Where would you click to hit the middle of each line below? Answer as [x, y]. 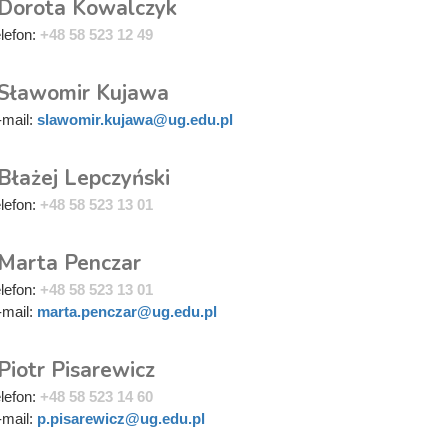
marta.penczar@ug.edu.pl [127, 311]
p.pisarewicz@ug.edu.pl [121, 418]
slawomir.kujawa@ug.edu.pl [135, 119]
